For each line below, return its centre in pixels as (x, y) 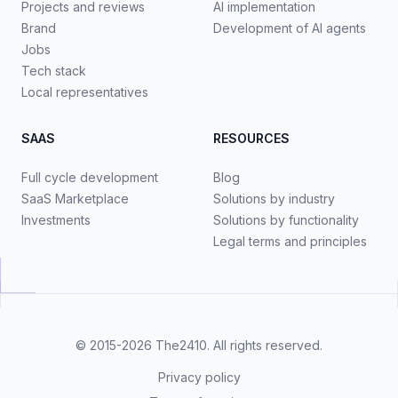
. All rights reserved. (265, 345)
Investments (56, 220)
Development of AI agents (290, 28)
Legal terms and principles (290, 241)
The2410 (181, 345)
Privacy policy (199, 377)
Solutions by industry (274, 199)
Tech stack (54, 71)
